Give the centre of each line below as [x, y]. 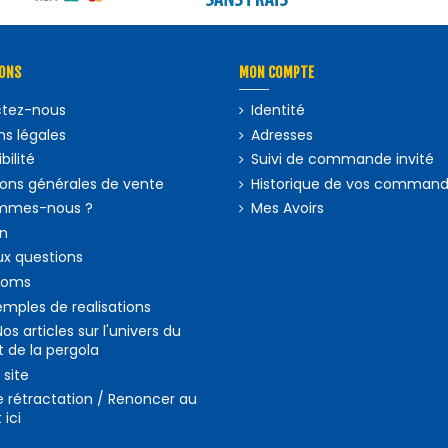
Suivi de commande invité [343, 159]
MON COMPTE [277, 73]
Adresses [282, 134]
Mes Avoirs [288, 208]
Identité [278, 109]
